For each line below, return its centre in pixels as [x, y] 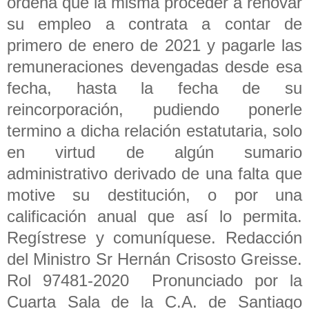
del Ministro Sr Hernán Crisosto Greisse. [154, 259]
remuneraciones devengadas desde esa [154, 66]
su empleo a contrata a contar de [154, 23]
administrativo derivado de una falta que [154, 173]
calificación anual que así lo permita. [154, 216]
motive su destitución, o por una [154, 195]
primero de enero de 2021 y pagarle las [154, 45]
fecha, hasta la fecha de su [154, 88]
